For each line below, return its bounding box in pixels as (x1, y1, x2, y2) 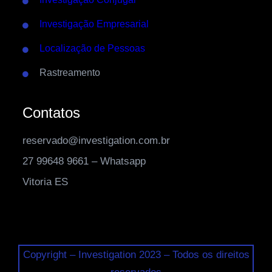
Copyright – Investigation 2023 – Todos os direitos (22, 248, 250, 260)
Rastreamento (39, 67, 101, 78)
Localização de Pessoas (39, 42, 146, 53)
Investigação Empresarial (39, 18, 149, 29)
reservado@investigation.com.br (22, 134, 171, 146)
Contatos (22, 104, 81, 121)
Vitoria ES (22, 175, 69, 188)
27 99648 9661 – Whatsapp (22, 155, 146, 167)
